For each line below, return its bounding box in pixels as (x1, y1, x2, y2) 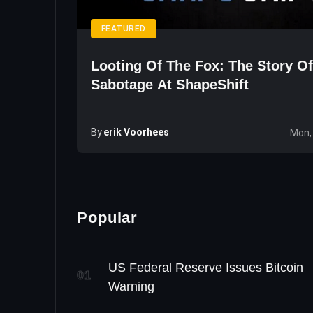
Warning (108, 279, 154, 294)
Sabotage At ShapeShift (91, 77, 249, 92)
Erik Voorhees (103, 126, 169, 138)
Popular (77, 209, 138, 226)
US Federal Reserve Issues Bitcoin (108, 261, 303, 275)
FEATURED (101, 24, 146, 34)
